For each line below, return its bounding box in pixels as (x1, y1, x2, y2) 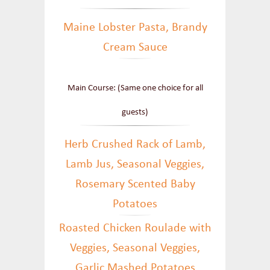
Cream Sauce (102, 42, 168, 54)
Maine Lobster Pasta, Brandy (63, 22, 207, 34)
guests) (122, 108, 148, 117)
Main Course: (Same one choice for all (67, 84, 203, 93)
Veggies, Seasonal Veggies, (70, 242, 200, 254)
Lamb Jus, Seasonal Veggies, (66, 159, 204, 171)
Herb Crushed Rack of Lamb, (64, 139, 206, 151)
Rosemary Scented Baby (75, 178, 195, 190)
